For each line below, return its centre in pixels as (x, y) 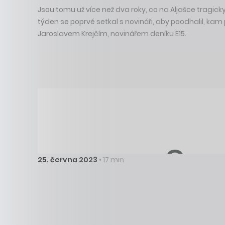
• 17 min (110, 159)
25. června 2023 (67, 159)
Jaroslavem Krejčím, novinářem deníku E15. (112, 33)
